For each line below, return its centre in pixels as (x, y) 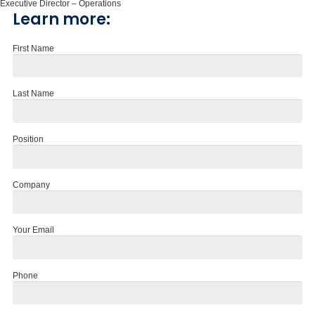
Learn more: (62, 19)
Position (28, 139)
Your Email (33, 230)
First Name (33, 48)
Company (31, 185)
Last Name (33, 94)
